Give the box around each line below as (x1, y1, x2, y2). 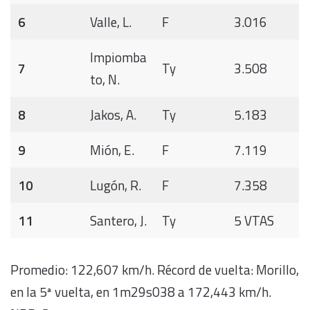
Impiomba (89, 47, 147, 68)
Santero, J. (89, 210, 147, 231)
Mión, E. (89, 140, 134, 161)
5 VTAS (233, 210, 274, 231)
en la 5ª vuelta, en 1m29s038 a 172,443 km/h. (10, 281, 271, 302)
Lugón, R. (89, 175, 141, 196)
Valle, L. (89, 12, 131, 33)
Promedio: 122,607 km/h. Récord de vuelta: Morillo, (10, 259, 299, 280)
